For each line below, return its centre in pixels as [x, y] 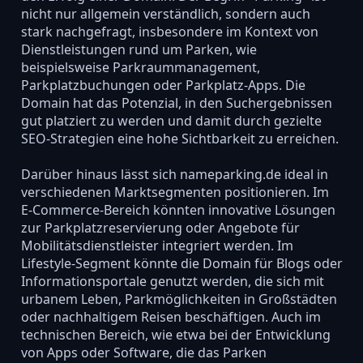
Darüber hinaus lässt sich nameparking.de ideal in [174, 174]
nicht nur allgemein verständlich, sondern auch [165, 13]
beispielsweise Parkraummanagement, [140, 67]
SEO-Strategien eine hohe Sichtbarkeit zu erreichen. [179, 138]
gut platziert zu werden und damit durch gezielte [171, 120]
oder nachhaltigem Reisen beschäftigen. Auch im [171, 316]
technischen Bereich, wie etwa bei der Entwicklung [175, 334]
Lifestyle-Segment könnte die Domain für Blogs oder [181, 263]
